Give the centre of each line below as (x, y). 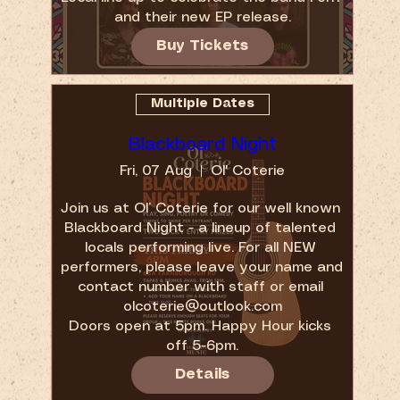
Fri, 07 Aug (156, 171)
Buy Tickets (203, 46)
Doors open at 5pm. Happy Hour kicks (200, 326)
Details (203, 374)
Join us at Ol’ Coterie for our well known (201, 208)
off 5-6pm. (203, 346)
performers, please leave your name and (202, 267)
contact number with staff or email (200, 287)
